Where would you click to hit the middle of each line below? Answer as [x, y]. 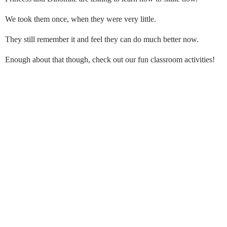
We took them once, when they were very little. [83, 19]
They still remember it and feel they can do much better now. [104, 39]
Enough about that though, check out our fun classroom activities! [110, 59]
